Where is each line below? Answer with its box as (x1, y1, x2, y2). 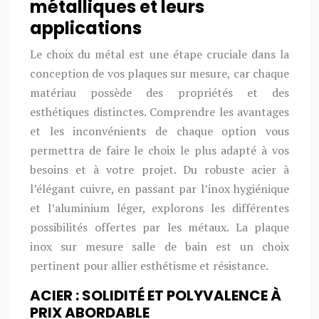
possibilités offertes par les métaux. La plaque (30, 219, 289, 235)
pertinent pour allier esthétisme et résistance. (30, 258, 268, 273)
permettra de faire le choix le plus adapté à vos (30, 142, 289, 158)
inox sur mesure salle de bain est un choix (30, 239, 289, 254)
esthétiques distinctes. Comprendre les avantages (30, 104, 289, 120)
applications (30, 16, 142, 40)
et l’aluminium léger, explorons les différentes (30, 200, 289, 216)
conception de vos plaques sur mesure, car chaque (30, 66, 289, 81)
